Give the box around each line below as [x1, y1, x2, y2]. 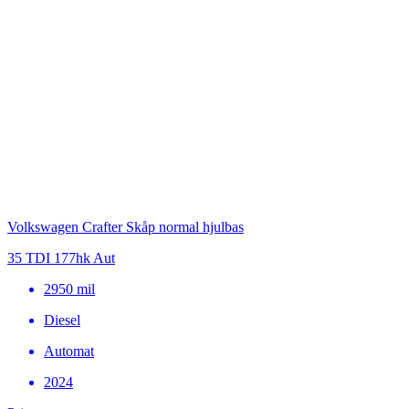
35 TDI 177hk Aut [7, 250, 115, 267]
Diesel [44, 312, 80, 329]
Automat [44, 343, 94, 360]
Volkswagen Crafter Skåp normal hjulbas [7, 219, 244, 236]
